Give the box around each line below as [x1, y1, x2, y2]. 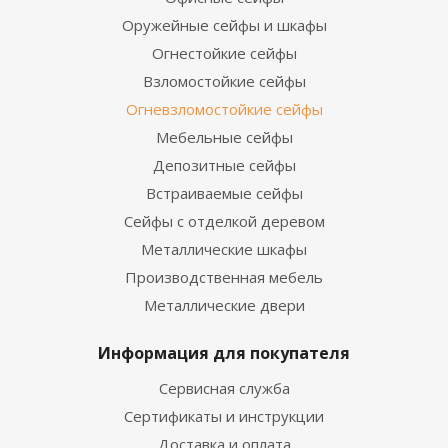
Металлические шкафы [141, 239, 307, 259]
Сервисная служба [158, 378, 290, 398]
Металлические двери [143, 295, 305, 315]
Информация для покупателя [98, 342, 350, 364]
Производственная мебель [125, 267, 323, 287]
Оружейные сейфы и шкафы [121, 15, 327, 35]
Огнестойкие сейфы [151, 43, 297, 63]
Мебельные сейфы [155, 127, 293, 147]
